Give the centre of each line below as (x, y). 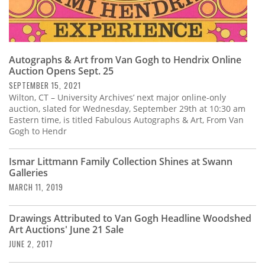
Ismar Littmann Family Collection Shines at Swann (121, 162)
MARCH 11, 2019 (36, 187)
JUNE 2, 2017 (31, 244)
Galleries (28, 173)
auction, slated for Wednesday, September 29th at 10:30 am (127, 109)
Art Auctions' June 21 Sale (66, 230)
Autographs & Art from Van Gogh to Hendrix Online (125, 60)
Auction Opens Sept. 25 (61, 71)
